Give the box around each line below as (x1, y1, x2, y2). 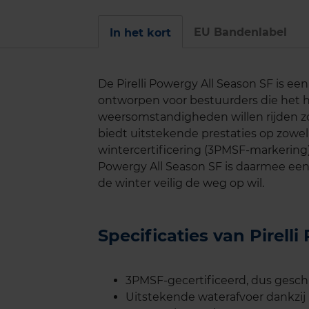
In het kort (110, 26, 171, 40)
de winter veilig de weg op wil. (98, 177, 264, 190)
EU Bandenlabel (194, 26, 287, 39)
